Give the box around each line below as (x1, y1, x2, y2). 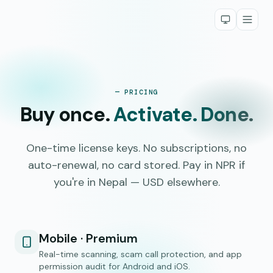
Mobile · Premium (39, 230, 138, 246)
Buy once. (19, 102, 110, 127)
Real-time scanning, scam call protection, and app (39, 249, 242, 260)
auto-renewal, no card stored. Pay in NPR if (28, 158, 245, 172)
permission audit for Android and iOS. (39, 261, 190, 272)
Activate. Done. (113, 102, 253, 127)
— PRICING (115, 88, 158, 96)
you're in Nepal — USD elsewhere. (53, 175, 220, 190)
